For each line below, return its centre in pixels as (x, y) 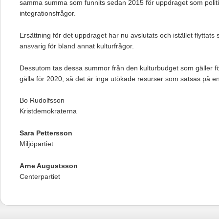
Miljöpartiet (36, 144)
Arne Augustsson (49, 165)
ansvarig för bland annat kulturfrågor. (77, 46)
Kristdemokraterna (48, 111)
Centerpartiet (40, 176)
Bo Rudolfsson (42, 100)
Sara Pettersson (46, 133)
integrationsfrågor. (48, 13)
